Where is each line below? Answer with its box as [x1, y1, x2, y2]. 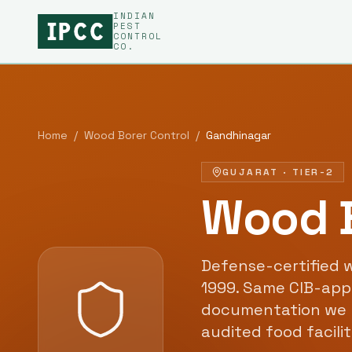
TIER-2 [292, 166, 335, 178]
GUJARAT [222, 166, 279, 178]
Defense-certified [201, 255, 343, 276]
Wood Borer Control [84, 128, 189, 142]
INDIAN [113, 9, 156, 22]
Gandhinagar [206, 128, 271, 142]
